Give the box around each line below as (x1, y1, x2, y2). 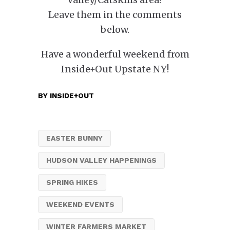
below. (101, 24, 129, 35)
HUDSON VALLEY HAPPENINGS (46, 156, 157, 164)
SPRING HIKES (46, 178, 98, 186)
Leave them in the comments (48, 9, 182, 21)
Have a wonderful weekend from (41, 48, 189, 60)
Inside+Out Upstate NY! (61, 63, 169, 75)
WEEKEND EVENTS (46, 200, 114, 208)
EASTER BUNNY (46, 134, 103, 142)
